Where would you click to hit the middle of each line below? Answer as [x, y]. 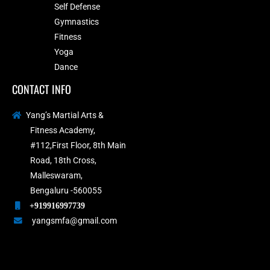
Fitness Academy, [63, 130]
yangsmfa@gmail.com [74, 221]
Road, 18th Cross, [63, 161]
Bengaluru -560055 [66, 191]
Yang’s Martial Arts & [65, 115]
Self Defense [77, 6]
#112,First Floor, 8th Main [78, 146]
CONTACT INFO [42, 89]
